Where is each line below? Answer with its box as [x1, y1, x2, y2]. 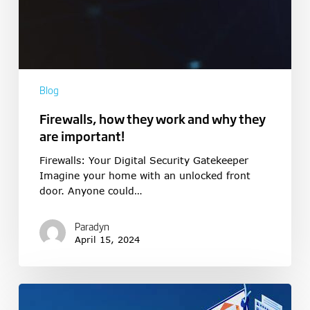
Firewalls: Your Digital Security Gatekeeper [39, 154, 248, 166]
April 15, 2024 [74, 233, 140, 245]
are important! [39, 126, 125, 145]
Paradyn [74, 218, 109, 233]
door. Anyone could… [39, 184, 142, 197]
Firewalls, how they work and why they [39, 109, 266, 127]
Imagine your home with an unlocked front [39, 169, 250, 181]
